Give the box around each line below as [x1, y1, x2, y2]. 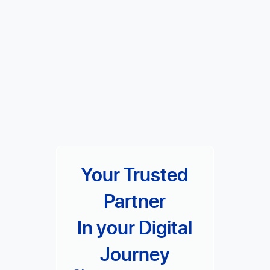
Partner [104, 187, 166, 214]
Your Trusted [81, 161, 189, 187]
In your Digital [77, 214, 193, 240]
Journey [99, 240, 170, 267]
